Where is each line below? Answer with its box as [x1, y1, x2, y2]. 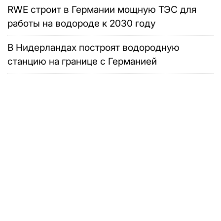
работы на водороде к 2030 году [7, 18, 155, 30]
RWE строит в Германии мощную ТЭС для [7, 4, 196, 16]
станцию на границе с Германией [7, 56, 157, 68]
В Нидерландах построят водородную [7, 42, 180, 54]
